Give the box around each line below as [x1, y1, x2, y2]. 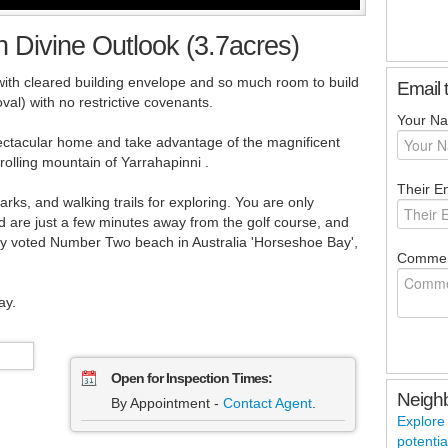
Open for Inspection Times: [111, 370, 272, 387]
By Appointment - [111, 395, 223, 412]
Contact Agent [223, 395, 312, 412]
